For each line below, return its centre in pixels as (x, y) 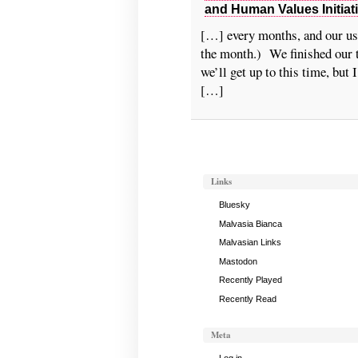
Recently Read (247, 298)
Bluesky (234, 205)
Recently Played (250, 280)
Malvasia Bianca (250, 223)
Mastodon (238, 261)
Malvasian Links (250, 243)
